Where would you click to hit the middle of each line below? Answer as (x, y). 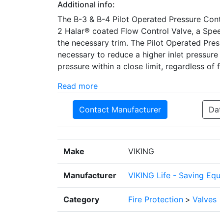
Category (81, 200)
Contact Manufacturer (120, 110)
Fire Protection (156, 200)
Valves (205, 200)
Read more (78, 86)
